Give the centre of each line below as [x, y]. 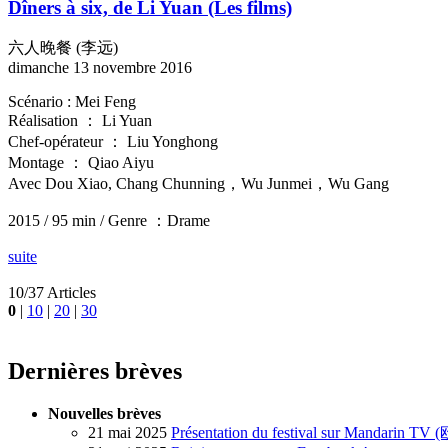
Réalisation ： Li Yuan [80, 120]
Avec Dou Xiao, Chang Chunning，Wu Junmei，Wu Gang [198, 183]
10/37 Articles [52, 292]
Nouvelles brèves [104, 413]
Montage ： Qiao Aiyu [81, 162]
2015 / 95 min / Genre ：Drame [109, 220]
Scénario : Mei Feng [72, 101]
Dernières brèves [95, 370]
